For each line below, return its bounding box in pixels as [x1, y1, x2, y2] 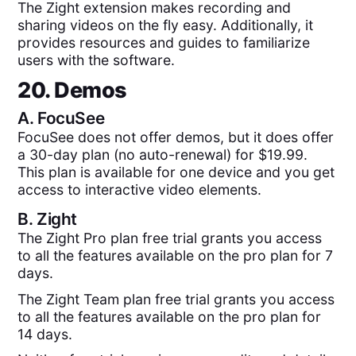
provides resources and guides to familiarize [17, 34, 311, 52]
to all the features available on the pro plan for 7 [17, 247, 334, 265]
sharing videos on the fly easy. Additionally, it [17, 17, 314, 34]
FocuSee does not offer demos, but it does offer [17, 128, 335, 145]
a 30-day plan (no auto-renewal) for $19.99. [17, 145, 308, 163]
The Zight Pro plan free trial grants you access [17, 230, 323, 247]
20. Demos [17, 77, 127, 104]
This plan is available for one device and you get [17, 163, 335, 180]
